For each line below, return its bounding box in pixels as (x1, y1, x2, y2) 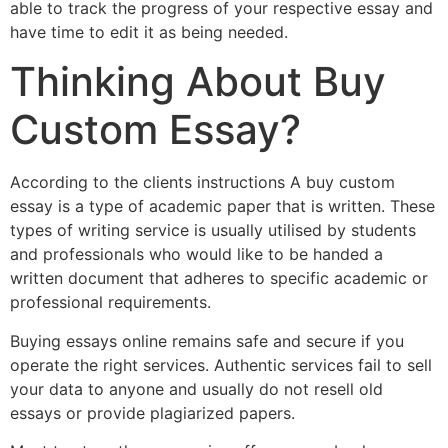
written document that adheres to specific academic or (10, 268, 428, 289)
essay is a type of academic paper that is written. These (10, 196, 435, 217)
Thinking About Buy (10, 57, 386, 107)
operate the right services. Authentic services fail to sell (10, 354, 432, 375)
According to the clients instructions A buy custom (10, 172, 395, 193)
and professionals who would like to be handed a (10, 244, 383, 265)
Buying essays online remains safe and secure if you (10, 330, 404, 351)
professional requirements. (10, 292, 211, 313)
